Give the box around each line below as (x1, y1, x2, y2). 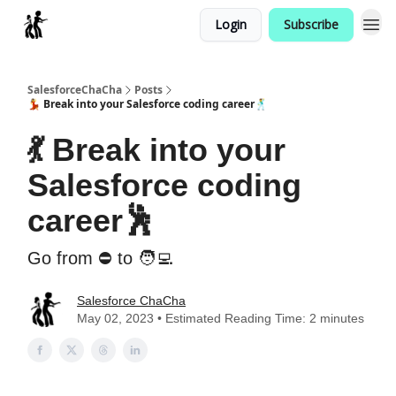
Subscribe (284, 16, 339, 33)
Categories (71, 17, 126, 32)
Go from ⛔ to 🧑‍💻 (27, 248, 173, 268)
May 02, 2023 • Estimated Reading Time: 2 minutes (77, 311, 364, 325)
